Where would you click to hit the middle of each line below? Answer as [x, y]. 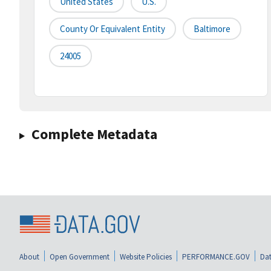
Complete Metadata [94, 134]
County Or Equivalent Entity [113, 29]
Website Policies [146, 256]
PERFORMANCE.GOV [216, 256]
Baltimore [212, 29]
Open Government [80, 256]
